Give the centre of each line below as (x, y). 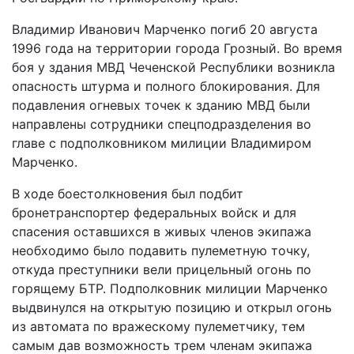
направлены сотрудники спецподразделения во (162, 124)
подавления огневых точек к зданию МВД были (161, 105)
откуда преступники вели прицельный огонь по (162, 269)
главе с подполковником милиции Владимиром (162, 143)
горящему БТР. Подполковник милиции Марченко (170, 288)
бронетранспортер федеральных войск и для (154, 213)
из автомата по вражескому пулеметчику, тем (158, 326)
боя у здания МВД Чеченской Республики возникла (173, 67)
